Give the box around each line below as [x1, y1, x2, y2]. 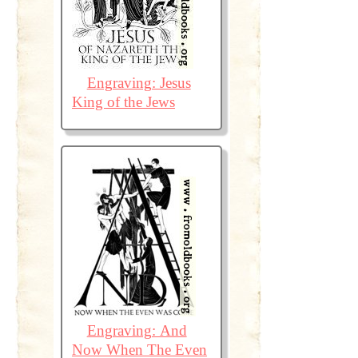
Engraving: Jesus [86, 74, 191, 91]
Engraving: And [86, 321, 187, 339]
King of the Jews [71, 93, 175, 110]
